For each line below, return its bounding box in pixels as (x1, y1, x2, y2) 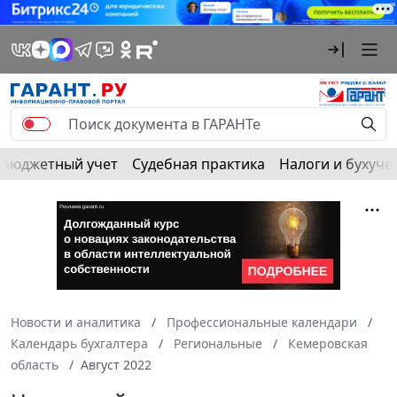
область (11, 355, 58, 373)
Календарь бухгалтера (11, 334, 148, 352)
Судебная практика (132, 153, 265, 174)
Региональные (174, 334, 262, 352)
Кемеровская (288, 334, 368, 352)
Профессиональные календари (167, 313, 357, 331)
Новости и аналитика (11, 313, 141, 331)
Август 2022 (81, 355, 152, 373)
